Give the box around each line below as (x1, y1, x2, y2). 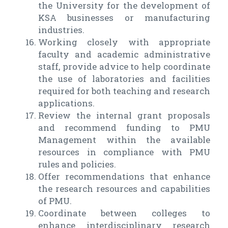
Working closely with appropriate (38, 36, 210, 48)
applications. (38, 97, 95, 109)
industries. (38, 24, 84, 36)
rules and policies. (38, 158, 116, 170)
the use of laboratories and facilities (38, 73, 210, 85)
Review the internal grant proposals (38, 109, 210, 122)
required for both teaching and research (38, 85, 210, 97)
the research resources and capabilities (38, 183, 210, 195)
